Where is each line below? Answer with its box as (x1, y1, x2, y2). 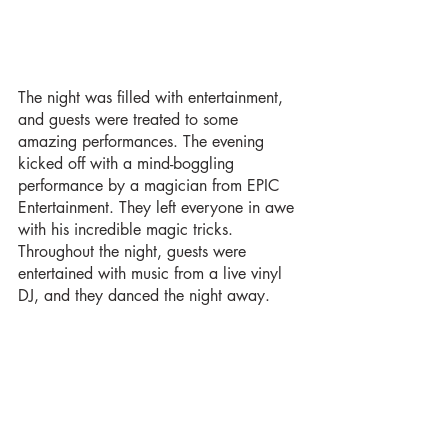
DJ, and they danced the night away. (18, 284, 270, 306)
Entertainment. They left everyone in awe (18, 196, 299, 218)
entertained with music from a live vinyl (18, 262, 287, 284)
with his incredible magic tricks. (18, 218, 238, 240)
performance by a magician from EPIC (18, 174, 284, 196)
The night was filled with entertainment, (18, 86, 288, 108)
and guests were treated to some (18, 108, 243, 130)
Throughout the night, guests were (18, 240, 251, 262)
